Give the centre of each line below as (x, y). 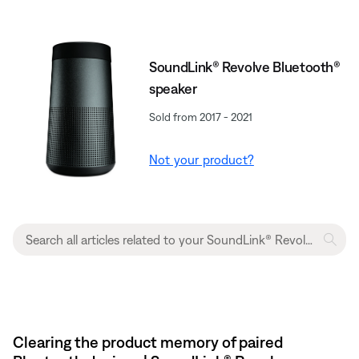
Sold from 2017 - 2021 (201, 117)
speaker (173, 88)
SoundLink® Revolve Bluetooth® (245, 67)
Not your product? (202, 159)
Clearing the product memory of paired (148, 342)
